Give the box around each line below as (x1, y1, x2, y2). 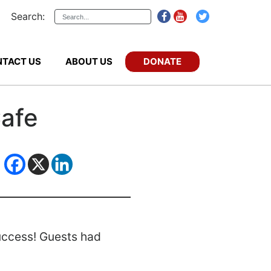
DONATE (143, 55, 181, 67)
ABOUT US (65, 56, 113, 67)
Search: (11, 10, 45, 22)
